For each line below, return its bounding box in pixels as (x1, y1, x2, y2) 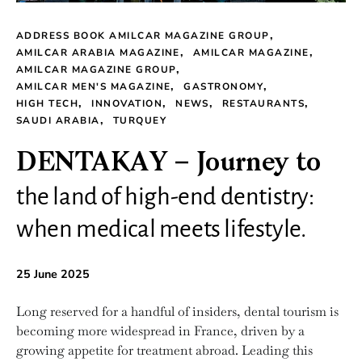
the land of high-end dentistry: (16, 183, 314, 209)
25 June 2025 (16, 266, 90, 282)
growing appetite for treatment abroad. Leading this (16, 342, 313, 359)
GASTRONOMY (183, 80, 264, 93)
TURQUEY (112, 114, 167, 127)
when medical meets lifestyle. (16, 216, 306, 242)
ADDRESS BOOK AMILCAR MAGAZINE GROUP (16, 29, 270, 42)
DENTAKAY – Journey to (16, 151, 321, 177)
